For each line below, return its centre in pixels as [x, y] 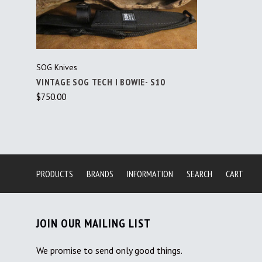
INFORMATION [150, 174]
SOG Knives [57, 68]
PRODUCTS [55, 174]
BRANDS [100, 174]
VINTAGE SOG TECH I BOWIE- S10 [101, 82]
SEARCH [199, 174]
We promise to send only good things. [109, 251]
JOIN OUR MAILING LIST [94, 224]
